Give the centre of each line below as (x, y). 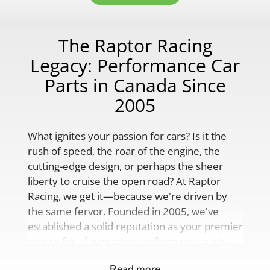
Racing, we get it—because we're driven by (127, 196)
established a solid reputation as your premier (135, 226)
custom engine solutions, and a (99, 256)
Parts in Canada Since (135, 86)
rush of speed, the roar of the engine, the (124, 151)
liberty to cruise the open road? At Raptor (124, 181)
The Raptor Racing (135, 46)
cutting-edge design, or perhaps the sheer (125, 166)
